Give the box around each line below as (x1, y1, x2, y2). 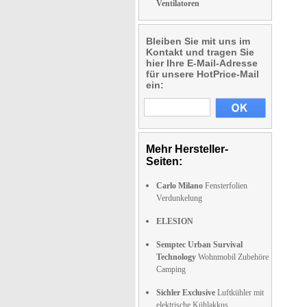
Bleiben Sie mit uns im (146, 36, 250, 47)
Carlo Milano (156, 181, 203, 191)
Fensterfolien (203, 181, 247, 191)
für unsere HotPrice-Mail (146, 69, 259, 79)
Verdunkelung (156, 193, 202, 203)
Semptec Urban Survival (156, 240, 243, 249)
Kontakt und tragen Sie (146, 47, 254, 58)
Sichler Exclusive (156, 288, 215, 297)
